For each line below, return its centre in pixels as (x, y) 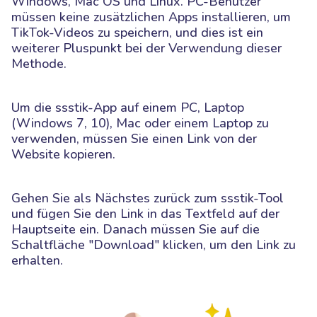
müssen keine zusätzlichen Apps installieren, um (151, 17)
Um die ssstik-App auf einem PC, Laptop (128, 107)
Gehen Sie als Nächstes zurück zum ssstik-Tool (148, 198)
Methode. (39, 63)
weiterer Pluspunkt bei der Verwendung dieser (146, 48)
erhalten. (37, 260)
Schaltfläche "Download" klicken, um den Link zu (154, 244)
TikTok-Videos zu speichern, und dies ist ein (137, 32)
